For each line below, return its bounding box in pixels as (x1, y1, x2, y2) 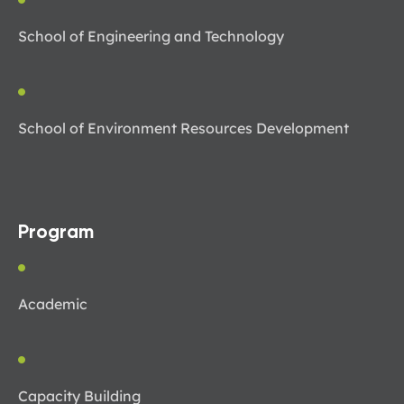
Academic (18, 295, 87, 314)
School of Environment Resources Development (18, 119, 349, 138)
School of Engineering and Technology (18, 27, 284, 46)
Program (18, 223, 94, 243)
